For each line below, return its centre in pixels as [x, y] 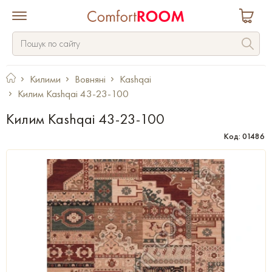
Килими [45, 79]
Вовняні [90, 79]
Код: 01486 [244, 136]
